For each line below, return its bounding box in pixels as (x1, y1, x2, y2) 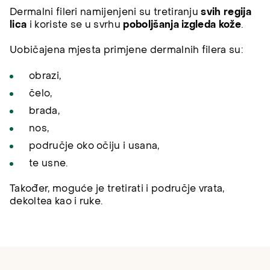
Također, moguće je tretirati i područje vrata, (10, 183, 225, 195)
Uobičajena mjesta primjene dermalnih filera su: (10, 44, 243, 57)
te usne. (29, 157, 68, 169)
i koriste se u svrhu (27, 19, 124, 31)
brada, (29, 104, 60, 117)
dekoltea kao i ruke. (10, 195, 103, 207)
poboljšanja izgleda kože (123, 19, 242, 31)
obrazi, (29, 69, 61, 82)
